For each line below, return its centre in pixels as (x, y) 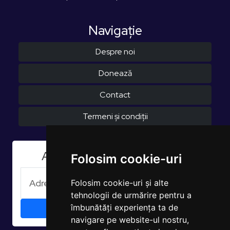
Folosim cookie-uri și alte (119, 183)
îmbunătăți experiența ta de (124, 207)
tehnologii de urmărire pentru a (131, 195)
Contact (115, 94)
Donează (115, 73)
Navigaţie (115, 30)
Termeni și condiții (115, 116)
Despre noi (115, 51)
